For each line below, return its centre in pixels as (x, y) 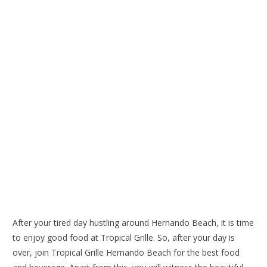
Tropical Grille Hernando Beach (113, 252)
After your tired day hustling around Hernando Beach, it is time (133, 222)
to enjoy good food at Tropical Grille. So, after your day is (124, 237)
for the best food (207, 252)
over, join (32, 252)
